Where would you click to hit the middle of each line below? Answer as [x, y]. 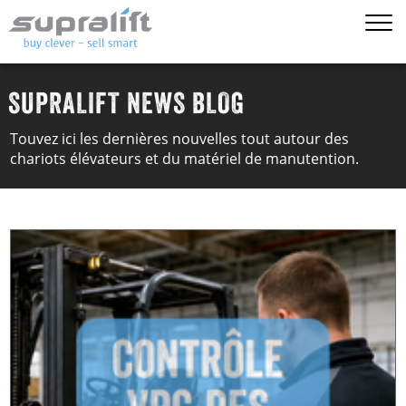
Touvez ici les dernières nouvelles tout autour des [179, 139]
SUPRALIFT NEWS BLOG [127, 103]
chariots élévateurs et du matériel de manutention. [184, 159]
